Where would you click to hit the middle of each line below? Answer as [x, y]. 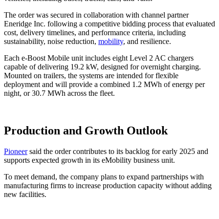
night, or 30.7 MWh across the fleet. [59, 93]
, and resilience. [147, 41]
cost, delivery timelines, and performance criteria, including [95, 32]
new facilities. [25, 194]
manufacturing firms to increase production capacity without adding [108, 185]
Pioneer [16, 151]
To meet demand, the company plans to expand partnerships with [104, 176]
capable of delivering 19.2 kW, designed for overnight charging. [102, 66]
